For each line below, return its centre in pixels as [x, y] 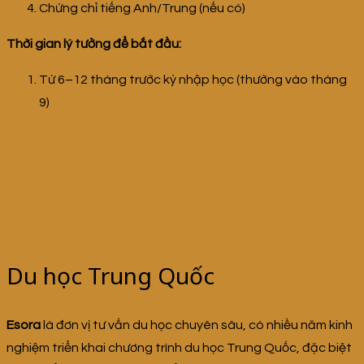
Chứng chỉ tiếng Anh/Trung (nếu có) [142, 9]
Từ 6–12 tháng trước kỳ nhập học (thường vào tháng [193, 80]
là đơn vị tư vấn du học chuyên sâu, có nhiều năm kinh [197, 325]
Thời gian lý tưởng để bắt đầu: [94, 44]
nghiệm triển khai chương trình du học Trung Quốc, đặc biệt [179, 348]
